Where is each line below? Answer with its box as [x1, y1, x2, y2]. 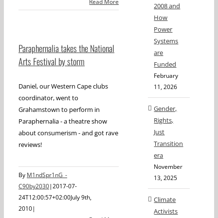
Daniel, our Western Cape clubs [18, 82, 108, 91]
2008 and [154, 1, 181, 11]
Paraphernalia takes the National [18, 42, 114, 54]
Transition [154, 139, 183, 148]
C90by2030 [18, 182, 49, 190]
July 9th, [71, 193, 91, 201]
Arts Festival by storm [18, 55, 85, 68]
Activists [154, 207, 178, 216]
